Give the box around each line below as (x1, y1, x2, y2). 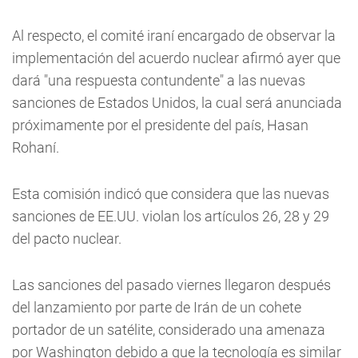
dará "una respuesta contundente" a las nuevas (12, 72, 305, 89)
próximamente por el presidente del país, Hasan (12, 117, 308, 133)
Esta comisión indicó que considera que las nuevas (12, 185, 329, 202)
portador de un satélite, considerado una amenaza (12, 321, 325, 338)
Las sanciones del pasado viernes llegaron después (12, 276, 331, 293)
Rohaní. (12, 139, 59, 156)
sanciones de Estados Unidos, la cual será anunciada (12, 94, 342, 111)
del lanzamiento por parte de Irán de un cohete (12, 299, 301, 316)
